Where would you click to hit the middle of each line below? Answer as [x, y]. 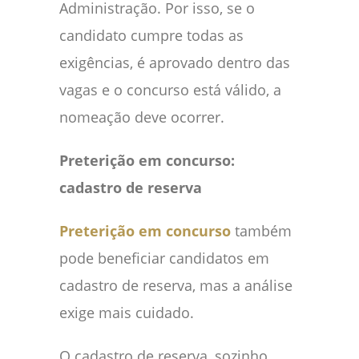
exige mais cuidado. [127, 312]
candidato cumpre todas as [151, 35]
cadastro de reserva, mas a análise [176, 285]
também [263, 230]
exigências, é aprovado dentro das [175, 62]
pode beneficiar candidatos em [164, 258]
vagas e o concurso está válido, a [170, 89]
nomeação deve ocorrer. [142, 117]
